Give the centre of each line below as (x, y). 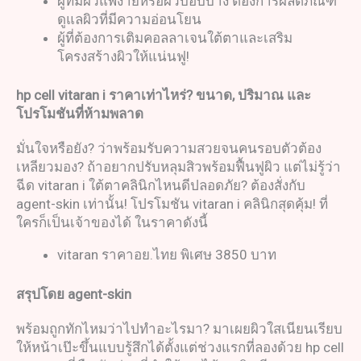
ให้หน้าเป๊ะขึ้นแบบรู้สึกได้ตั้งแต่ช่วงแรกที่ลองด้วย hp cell (180, 347)
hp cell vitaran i (61, 95)
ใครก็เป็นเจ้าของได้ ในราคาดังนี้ (112, 223)
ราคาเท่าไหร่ (147, 95)
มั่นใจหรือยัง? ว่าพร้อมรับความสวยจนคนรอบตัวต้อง (169, 149)
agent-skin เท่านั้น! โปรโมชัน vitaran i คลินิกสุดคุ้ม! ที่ (172, 204)
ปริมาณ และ (274, 95)
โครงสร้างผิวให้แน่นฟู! (123, 56)
